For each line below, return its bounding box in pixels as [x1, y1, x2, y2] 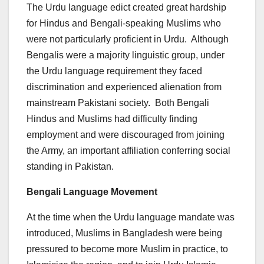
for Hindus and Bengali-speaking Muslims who [27, 18, 221, 28]
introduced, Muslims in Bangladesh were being [27, 227, 222, 238]
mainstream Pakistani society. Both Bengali [27, 97, 209, 108]
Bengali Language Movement [27, 186, 157, 197]
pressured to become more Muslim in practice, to [27, 243, 228, 254]
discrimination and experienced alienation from [27, 81, 222, 92]
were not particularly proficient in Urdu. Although [27, 34, 229, 44]
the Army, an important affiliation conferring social [27, 145, 230, 156]
